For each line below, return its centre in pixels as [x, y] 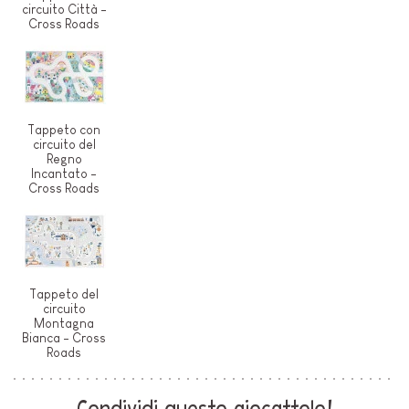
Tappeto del [64, 294]
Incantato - [64, 173]
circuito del [64, 144]
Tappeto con [64, 129]
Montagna [64, 323]
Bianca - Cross [64, 337]
